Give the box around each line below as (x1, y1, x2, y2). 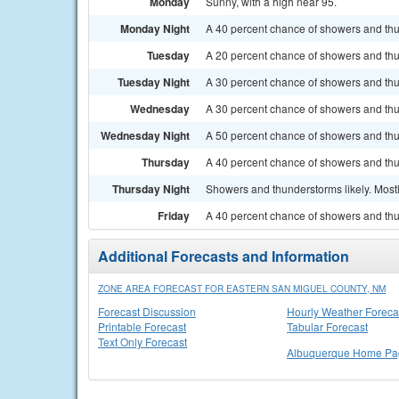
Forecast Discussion (98, 304, 196, 319)
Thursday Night (112, 181, 190, 197)
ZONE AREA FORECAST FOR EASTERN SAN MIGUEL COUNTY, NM (98, 282, 386, 295)
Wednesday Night (101, 127, 190, 143)
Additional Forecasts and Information (98, 246, 349, 266)
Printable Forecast (98, 319, 186, 334)
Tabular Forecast (287, 319, 368, 334)
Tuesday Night (118, 74, 190, 90)
